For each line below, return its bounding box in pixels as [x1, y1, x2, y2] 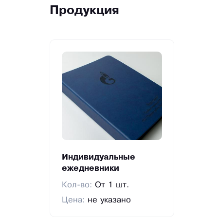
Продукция [50, 5, 119, 17]
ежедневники [62, 165, 120, 173]
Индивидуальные [62, 154, 136, 162]
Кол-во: [62, 182, 95, 189]
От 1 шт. [95, 182, 129, 189]
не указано [88, 197, 131, 204]
